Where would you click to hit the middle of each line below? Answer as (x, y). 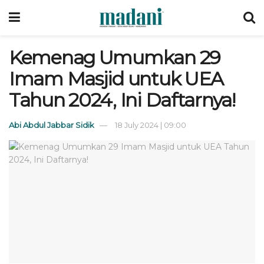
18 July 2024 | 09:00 (151, 125)
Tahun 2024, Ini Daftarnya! (122, 100)
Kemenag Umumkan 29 (115, 57)
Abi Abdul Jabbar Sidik (52, 125)
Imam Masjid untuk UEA (116, 79)
